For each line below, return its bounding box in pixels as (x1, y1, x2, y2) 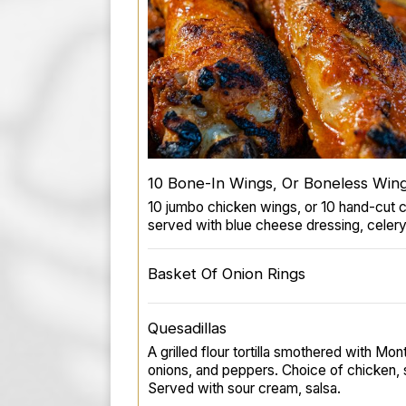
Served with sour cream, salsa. (148, 379, 341, 397)
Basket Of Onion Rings (148, 264, 305, 283)
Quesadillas (148, 318, 227, 337)
